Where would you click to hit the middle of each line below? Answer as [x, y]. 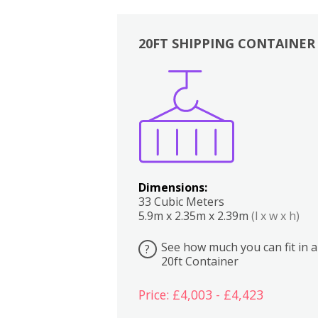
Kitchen [244, 92]
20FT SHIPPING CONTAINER [226, 43]
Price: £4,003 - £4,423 [201, 295]
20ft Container [199, 261]
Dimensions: [172, 187]
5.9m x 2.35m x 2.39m [194, 215]
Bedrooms [272, 92]
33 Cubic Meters [181, 201]
